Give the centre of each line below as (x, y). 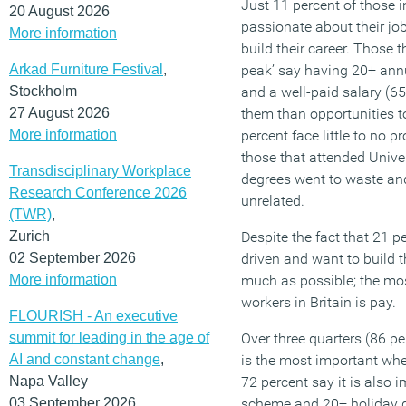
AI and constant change (85, 359)
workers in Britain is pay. (319, 302)
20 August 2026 (59, 11)
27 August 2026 (59, 112)
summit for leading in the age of (109, 337)
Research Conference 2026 (98, 192)
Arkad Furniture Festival (86, 69)
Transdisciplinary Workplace (100, 170)
